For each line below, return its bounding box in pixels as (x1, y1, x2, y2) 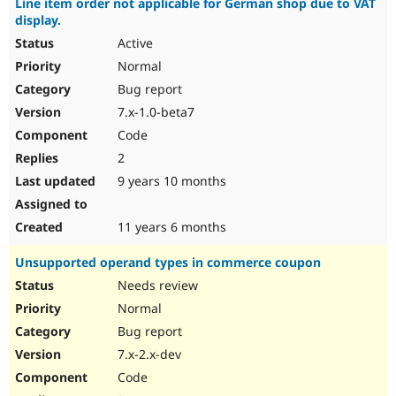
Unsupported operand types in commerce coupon (15, 254, 321, 271)
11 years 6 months (114, 218, 226, 236)
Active (114, 34, 153, 52)
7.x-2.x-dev (114, 346, 181, 363)
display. (15, 11, 61, 29)
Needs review (114, 277, 198, 294)
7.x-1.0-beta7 (114, 103, 194, 121)
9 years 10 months (114, 172, 226, 190)
